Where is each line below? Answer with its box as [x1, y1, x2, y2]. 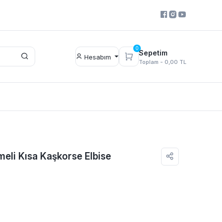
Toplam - [139, 58, 165, 65]
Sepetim [139, 48, 167, 57]
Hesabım [82, 53, 113, 61]
